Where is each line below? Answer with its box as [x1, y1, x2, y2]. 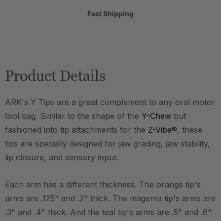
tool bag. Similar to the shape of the [5, 111, 142, 121]
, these [177, 125, 202, 135]
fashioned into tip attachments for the [5, 125, 148, 135]
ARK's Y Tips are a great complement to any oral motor [5, 97, 215, 107]
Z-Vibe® [148, 125, 177, 135]
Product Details [5, 67, 106, 84]
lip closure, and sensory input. [5, 152, 118, 162]
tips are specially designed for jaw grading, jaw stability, [5, 139, 210, 148]
